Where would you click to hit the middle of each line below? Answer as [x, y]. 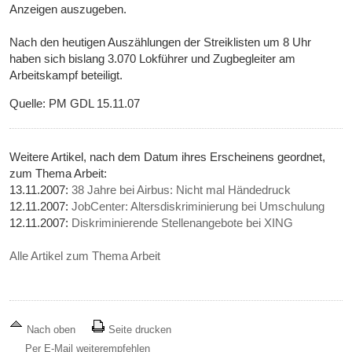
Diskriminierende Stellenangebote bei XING [183, 223]
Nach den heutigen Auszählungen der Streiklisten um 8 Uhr [161, 42]
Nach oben [51, 330]
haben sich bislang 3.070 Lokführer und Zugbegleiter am [153, 59]
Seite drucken [139, 330]
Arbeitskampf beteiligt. [66, 75]
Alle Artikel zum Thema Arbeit [85, 256]
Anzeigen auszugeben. [68, 9]
